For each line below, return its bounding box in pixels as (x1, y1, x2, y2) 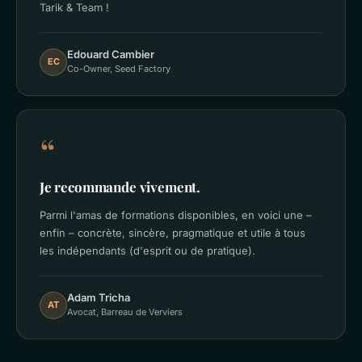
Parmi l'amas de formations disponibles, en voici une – (40, 208, 312, 221)
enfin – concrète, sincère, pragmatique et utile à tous (40, 226, 305, 239)
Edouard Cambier (67, 48, 154, 61)
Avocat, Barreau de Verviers (67, 306, 183, 318)
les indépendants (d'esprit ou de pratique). (40, 244, 255, 257)
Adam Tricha (67, 291, 130, 304)
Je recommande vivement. (40, 178, 201, 196)
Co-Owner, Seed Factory (67, 63, 170, 74)
